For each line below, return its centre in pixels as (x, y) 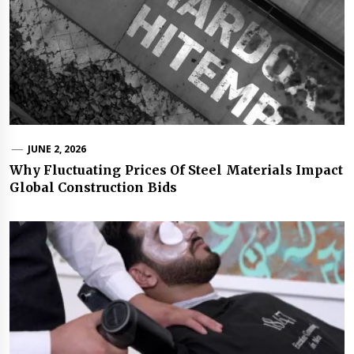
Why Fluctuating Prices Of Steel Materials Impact (176, 169)
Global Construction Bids (93, 187)
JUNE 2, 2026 (57, 149)
